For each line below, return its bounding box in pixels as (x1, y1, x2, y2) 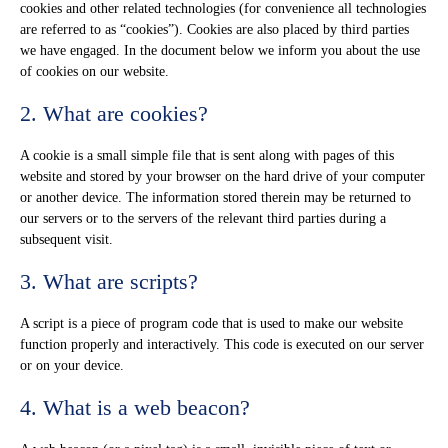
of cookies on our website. (20, 64, 169, 79)
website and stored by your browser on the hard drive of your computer (20, 169, 425, 184)
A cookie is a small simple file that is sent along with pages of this (20, 148, 394, 163)
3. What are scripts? (20, 269, 198, 294)
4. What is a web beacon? (20, 395, 250, 420)
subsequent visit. (20, 232, 113, 247)
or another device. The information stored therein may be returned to (20, 190, 411, 205)
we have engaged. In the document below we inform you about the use (20, 43, 420, 58)
